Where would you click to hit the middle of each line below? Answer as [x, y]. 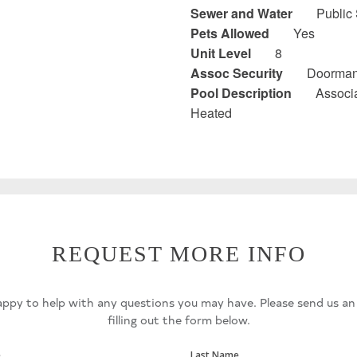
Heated [211, 112]
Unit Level [221, 53]
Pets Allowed [230, 33]
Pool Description [241, 92]
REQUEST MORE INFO [178, 254]
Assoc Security [237, 73]
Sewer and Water [241, 13]
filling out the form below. [178, 320]
